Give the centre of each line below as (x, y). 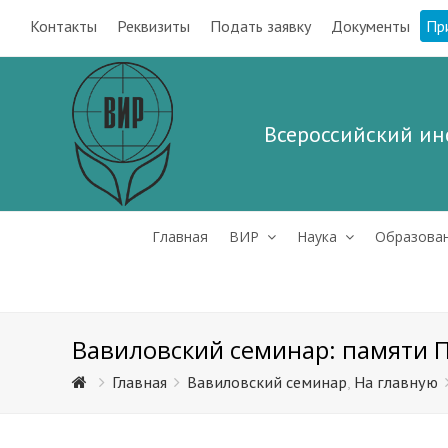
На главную (396, 382)
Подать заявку (260, 26)
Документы (370, 26)
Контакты (63, 26)
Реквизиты (153, 26)
